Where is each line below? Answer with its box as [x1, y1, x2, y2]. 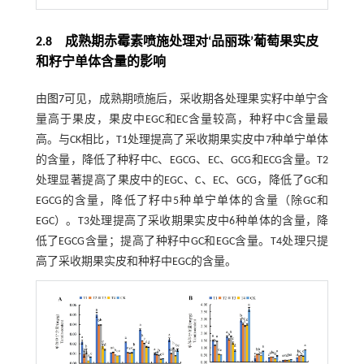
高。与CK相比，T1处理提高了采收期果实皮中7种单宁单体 [35, 134, 329, 147]
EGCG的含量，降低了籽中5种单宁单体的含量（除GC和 [35, 195, 329, 208]
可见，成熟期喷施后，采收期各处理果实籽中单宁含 [63, 93, 329, 106]
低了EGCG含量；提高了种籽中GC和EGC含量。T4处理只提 [35, 236, 329, 249]
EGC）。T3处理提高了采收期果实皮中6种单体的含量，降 [35, 215, 329, 228]
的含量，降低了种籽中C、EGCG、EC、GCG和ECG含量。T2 [35, 154, 329, 167]
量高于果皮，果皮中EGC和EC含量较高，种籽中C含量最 [35, 114, 329, 127]
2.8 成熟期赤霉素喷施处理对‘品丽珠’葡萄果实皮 [35, 36, 318, 50]
